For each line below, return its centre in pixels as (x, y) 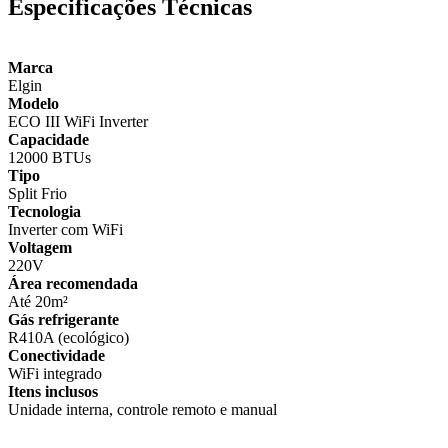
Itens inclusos (53, 392)
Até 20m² (38, 302)
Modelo (33, 104)
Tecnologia (44, 212)
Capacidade (48, 140)
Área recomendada (73, 284)
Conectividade (56, 356)
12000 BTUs (49, 158)
